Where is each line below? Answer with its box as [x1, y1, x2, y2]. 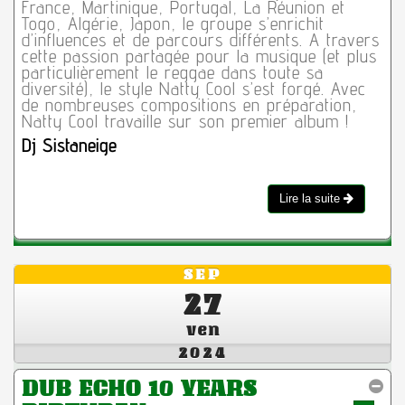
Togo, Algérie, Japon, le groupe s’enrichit [21, 13, 325, 35]
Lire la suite [279, 192, 344, 206]
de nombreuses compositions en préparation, [21, 94, 357, 117]
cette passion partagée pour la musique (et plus [21, 45, 377, 68]
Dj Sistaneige [21, 135, 117, 157]
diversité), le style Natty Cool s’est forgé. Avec [21, 78, 366, 100]
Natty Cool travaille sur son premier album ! [21, 110, 349, 133]
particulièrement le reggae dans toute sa [21, 61, 324, 84]
